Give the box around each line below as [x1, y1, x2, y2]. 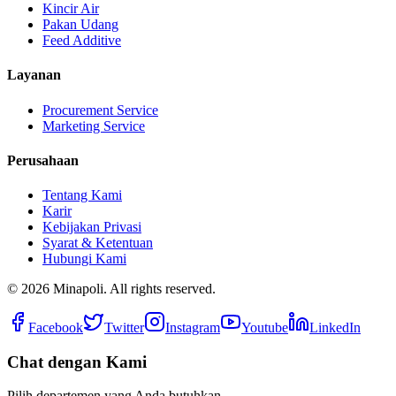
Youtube [241, 320, 288, 336]
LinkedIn [309, 320, 361, 336]
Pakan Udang [42, 16, 118, 32]
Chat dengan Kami [7, 352, 147, 371]
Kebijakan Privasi [42, 219, 141, 235]
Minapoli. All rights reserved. [49, 281, 216, 297]
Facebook [28, 320, 83, 336]
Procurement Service [42, 102, 158, 118]
